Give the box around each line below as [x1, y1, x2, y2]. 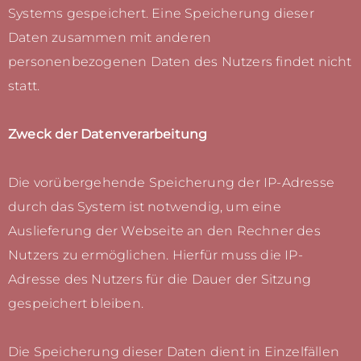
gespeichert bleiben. [8, 296, 143, 312]
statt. [8, 78, 40, 94]
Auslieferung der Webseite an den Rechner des [8, 223, 321, 239]
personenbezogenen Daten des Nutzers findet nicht [8, 54, 352, 70]
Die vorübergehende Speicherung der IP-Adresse [8, 175, 335, 191]
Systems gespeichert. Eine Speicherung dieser [8, 6, 314, 22]
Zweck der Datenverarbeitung [8, 127, 208, 143]
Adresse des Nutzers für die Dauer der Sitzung [8, 272, 312, 288]
